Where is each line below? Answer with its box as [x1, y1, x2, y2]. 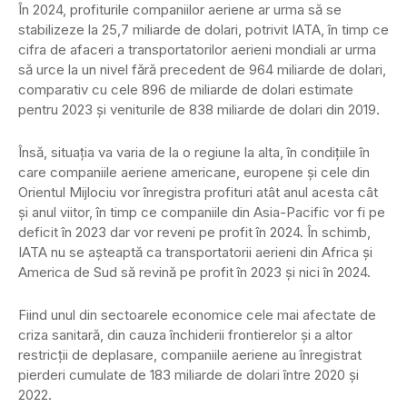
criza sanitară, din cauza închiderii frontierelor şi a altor [18, 326, 352, 344]
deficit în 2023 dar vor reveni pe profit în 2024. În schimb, [18, 223, 371, 242]
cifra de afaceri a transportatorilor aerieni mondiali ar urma [18, 41, 376, 59]
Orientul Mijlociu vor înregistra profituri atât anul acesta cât [18, 184, 378, 202]
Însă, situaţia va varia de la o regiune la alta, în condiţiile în [18, 144, 370, 162]
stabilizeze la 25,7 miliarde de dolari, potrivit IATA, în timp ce [18, 21, 389, 39]
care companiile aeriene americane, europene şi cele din [18, 164, 370, 182]
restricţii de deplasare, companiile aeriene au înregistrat [18, 346, 362, 364]
